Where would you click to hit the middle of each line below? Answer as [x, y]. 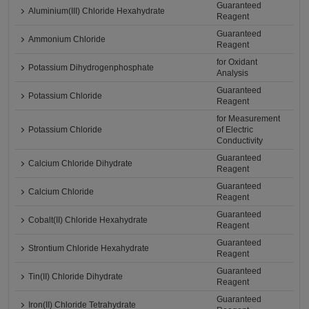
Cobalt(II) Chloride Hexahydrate [88, 220]
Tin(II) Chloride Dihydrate [76, 277]
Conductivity [240, 141]
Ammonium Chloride [67, 40]
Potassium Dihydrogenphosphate [91, 68]
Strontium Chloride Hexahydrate [89, 249]
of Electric [235, 130]
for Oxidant [237, 62]
